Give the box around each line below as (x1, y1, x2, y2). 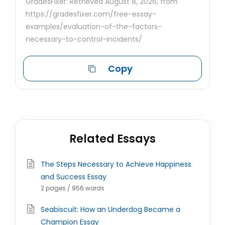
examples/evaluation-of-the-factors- (26, 22, 162, 32)
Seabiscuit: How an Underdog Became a (41, 204, 180, 214)
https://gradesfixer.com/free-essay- (26, 9, 156, 19)
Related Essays (69, 131, 156, 147)
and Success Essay (41, 172, 106, 182)
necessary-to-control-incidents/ (26, 34, 142, 44)
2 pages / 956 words (41, 184, 104, 192)
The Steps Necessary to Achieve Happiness (41, 159, 191, 169)
